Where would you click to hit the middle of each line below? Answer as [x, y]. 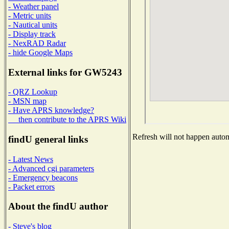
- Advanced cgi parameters [51, 168]
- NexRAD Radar [37, 43]
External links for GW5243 [65, 72]
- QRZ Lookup [33, 92]
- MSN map [27, 101]
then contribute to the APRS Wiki [67, 120]
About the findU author [58, 207]
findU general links [48, 140]
